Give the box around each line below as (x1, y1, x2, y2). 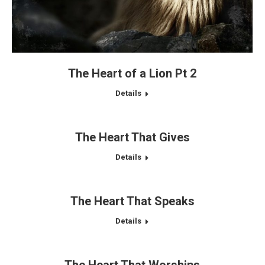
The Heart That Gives (75, 130, 190, 144)
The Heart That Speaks (70, 194, 195, 208)
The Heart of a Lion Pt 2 (68, 66, 196, 80)
